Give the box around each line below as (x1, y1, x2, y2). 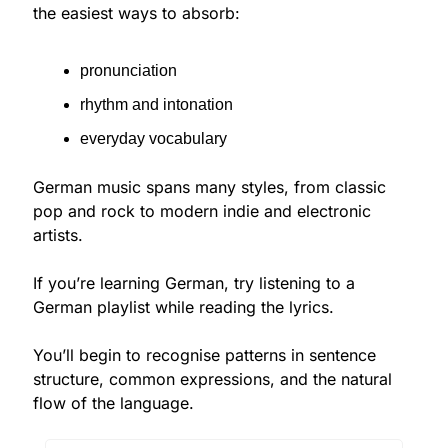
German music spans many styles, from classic (33, 177, 386, 198)
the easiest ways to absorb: (33, 3, 240, 24)
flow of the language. (33, 393, 194, 414)
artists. (33, 225, 83, 246)
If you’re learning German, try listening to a (33, 273, 355, 294)
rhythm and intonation (80, 96, 233, 114)
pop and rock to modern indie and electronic (33, 201, 371, 222)
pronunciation (80, 62, 177, 80)
